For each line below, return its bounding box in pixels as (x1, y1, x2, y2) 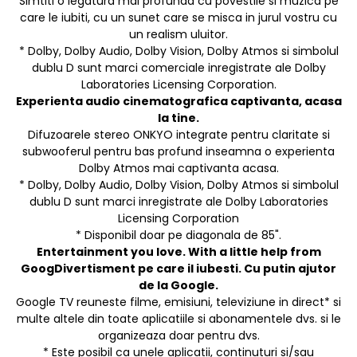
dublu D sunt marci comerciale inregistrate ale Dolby (31, 60, 326, 76)
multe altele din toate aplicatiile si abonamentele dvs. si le (16, 311, 341, 328)
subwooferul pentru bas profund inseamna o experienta (22, 143, 335, 160)
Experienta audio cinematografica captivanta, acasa (15, 93, 342, 110)
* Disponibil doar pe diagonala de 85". (76, 227, 281, 244)
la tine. (158, 110, 199, 127)
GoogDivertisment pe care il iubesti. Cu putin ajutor (21, 261, 336, 277)
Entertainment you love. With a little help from (36, 244, 321, 261)
